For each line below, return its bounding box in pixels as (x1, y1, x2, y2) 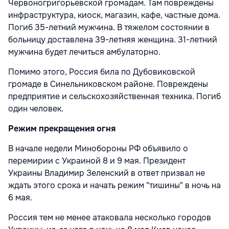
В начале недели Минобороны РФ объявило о (8, 143, 188, 154)
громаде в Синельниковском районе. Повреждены (8, 79, 208, 90)
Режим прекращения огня (8, 123, 116, 134)
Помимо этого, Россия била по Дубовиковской (8, 66, 195, 78)
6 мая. (8, 192, 32, 203)
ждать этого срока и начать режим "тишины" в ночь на (8, 180, 221, 191)
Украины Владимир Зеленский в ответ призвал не (8, 168, 205, 179)
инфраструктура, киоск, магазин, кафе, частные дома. (8, 10, 220, 21)
